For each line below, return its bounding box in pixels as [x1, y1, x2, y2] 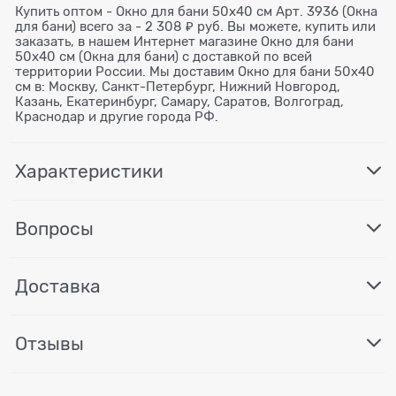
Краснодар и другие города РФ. [15, 109, 218, 124]
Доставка [15, 275, 101, 297]
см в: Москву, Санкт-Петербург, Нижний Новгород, [15, 79, 340, 94]
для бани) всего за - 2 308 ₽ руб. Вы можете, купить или [15, 19, 376, 34]
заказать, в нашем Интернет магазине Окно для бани [15, 34, 354, 49]
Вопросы [15, 217, 94, 240]
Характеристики [15, 160, 164, 182]
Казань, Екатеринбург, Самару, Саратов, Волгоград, [15, 94, 344, 109]
